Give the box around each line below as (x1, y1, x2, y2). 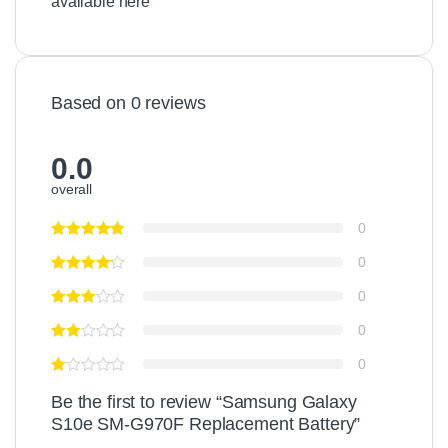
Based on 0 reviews (51, 92, 206, 113)
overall (51, 180, 93, 197)
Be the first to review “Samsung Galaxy (51, 391, 357, 412)
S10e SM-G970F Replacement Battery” (51, 413, 361, 434)
